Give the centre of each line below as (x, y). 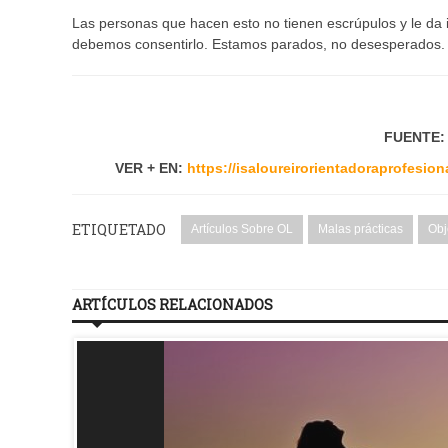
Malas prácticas (360, 229)
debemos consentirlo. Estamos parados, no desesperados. (258, 44)
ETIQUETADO (119, 230)
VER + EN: (150, 168)
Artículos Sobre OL (242, 229)
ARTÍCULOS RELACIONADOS (172, 305)
